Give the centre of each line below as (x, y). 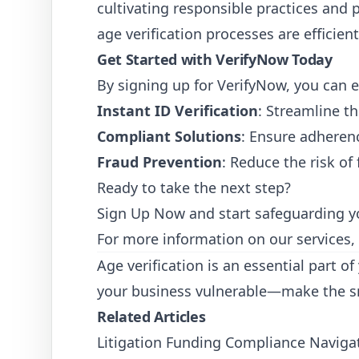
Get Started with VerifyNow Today (215, 59)
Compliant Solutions (169, 136)
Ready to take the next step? (194, 188)
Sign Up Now (141, 213)
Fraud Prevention (159, 162)
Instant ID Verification (177, 111)
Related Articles (151, 317)
